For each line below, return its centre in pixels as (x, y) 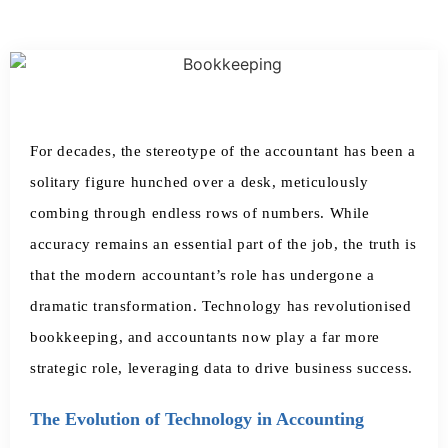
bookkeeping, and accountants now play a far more (205, 336)
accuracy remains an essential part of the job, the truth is (223, 243)
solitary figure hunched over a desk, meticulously (199, 181)
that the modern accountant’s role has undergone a (202, 274)
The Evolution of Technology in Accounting (197, 418)
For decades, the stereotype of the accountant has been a (223, 150)
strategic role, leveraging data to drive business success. (221, 367)
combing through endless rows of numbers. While (200, 212)
